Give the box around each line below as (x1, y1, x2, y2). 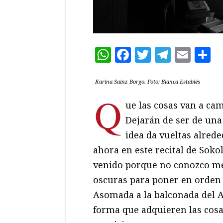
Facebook (131, 43, 204, 65)
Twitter (151, 43, 209, 65)
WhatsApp (111, 43, 192, 65)
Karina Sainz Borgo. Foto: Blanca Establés (95, 77, 200, 85)
